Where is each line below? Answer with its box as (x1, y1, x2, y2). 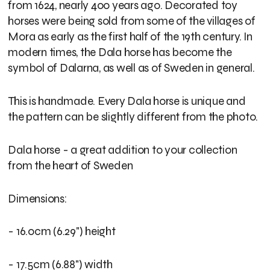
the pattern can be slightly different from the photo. (8, 109, 260, 124)
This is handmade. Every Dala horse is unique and (8, 93, 246, 108)
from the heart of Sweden (8, 158, 133, 172)
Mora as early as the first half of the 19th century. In (8, 30, 253, 44)
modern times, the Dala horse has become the (8, 45, 232, 60)
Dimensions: (8, 191, 69, 206)
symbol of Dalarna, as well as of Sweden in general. (8, 61, 257, 75)
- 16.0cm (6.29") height (8, 224, 116, 239)
